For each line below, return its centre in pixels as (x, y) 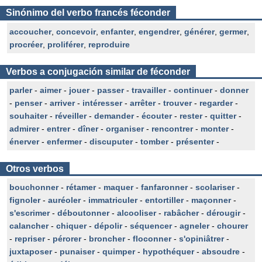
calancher (29, 226)
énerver (24, 142)
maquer (118, 187)
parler (21, 90)
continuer (193, 90)
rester (191, 116)
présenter (195, 142)
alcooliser (137, 213)
